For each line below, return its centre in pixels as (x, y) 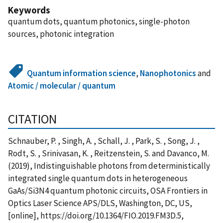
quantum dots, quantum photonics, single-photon (99, 21)
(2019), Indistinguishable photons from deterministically (109, 166)
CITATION (32, 119)
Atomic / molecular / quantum (62, 85)
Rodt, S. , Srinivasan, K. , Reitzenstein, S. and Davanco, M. (109, 153)
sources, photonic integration (61, 34)
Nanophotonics (168, 73)
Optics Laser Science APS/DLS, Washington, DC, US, (100, 203)
